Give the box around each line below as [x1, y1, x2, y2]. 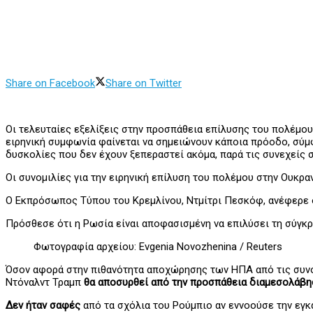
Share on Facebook [6, 77, 95, 90]
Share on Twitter [105, 77, 182, 90]
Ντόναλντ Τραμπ [6, 276, 84, 289]
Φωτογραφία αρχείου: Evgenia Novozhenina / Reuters [34, 240, 282, 254]
